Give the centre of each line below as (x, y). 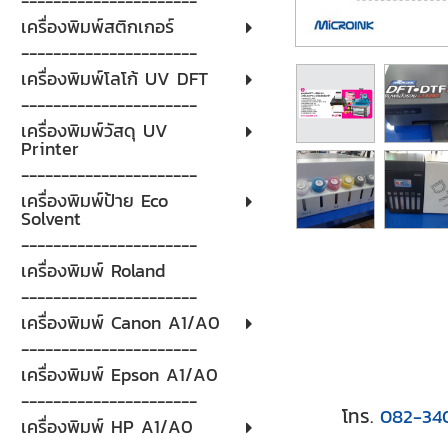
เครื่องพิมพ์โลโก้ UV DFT (114, 78)
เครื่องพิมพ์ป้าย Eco (94, 200)
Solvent (50, 218)
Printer (49, 148)
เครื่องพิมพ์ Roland (92, 270)
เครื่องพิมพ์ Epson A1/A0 (119, 374)
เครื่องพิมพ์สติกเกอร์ (97, 26)
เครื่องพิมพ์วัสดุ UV (94, 130)
